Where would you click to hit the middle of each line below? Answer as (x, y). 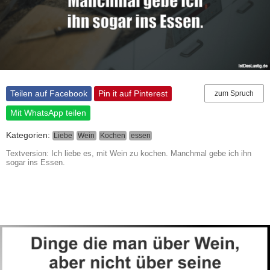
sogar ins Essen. (36, 162)
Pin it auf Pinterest (133, 94)
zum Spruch (234, 93)
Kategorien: (29, 135)
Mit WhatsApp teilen (48, 113)
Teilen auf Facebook (49, 94)
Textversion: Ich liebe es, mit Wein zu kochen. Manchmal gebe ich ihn (129, 153)
